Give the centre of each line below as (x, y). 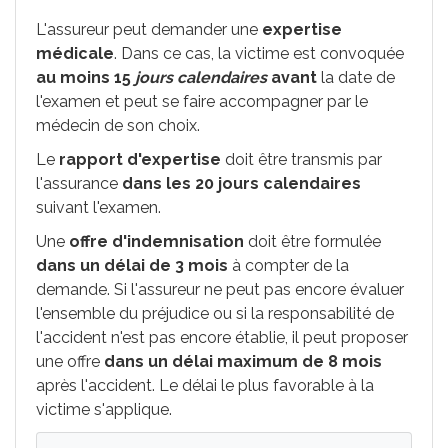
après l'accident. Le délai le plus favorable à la (205, 385)
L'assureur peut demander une (149, 29)
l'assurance (79, 183)
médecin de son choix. (118, 125)
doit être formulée (312, 241)
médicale (75, 53)
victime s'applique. (104, 409)
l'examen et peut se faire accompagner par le (202, 101)
